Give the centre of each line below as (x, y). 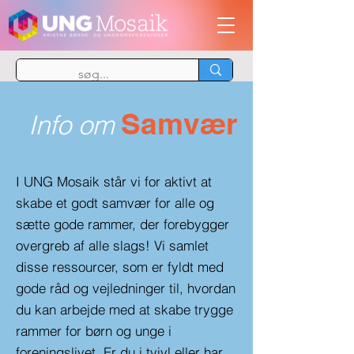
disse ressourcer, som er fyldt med (120, 267)
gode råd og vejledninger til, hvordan (126, 288)
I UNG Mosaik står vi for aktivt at (114, 181)
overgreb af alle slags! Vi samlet (112, 245)
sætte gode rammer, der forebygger (122, 224)
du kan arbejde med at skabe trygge (124, 309)
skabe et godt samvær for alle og (115, 203)
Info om (71, 125)
